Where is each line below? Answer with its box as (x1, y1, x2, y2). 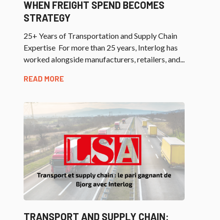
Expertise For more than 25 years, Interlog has (24, 43, 178, 53)
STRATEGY (24, 12, 71, 24)
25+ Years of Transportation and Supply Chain (24, 31, 177, 41)
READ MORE (24, 74, 64, 83)
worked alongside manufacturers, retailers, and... (24, 55, 185, 64)
